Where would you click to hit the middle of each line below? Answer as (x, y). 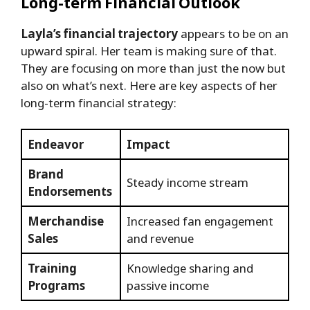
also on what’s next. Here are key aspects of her (149, 85)
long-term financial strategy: (99, 102)
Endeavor (56, 145)
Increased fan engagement (200, 221)
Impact (148, 145)
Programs (56, 286)
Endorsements (70, 192)
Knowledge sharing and (190, 268)
